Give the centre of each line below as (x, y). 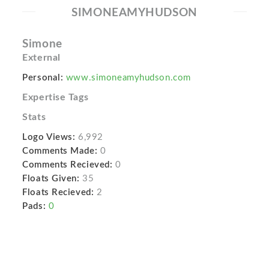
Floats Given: (51, 179)
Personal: (43, 78)
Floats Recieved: (58, 192)
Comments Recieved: (68, 165)
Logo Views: (49, 137)
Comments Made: (60, 151)
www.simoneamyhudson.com (128, 78)
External (41, 58)
